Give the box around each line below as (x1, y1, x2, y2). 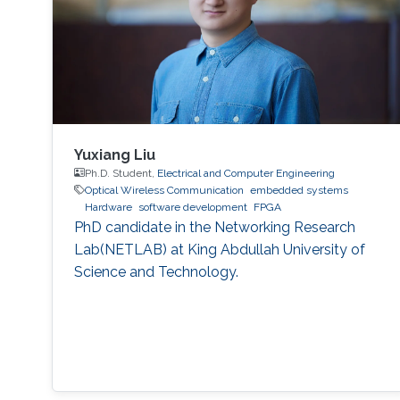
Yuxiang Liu (73, 146, 155, 163)
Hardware (84, 200, 132, 213)
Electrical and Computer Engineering (156, 166, 335, 179)
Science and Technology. (73, 262, 238, 280)
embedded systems (249, 183, 348, 196)
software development (137, 200, 247, 213)
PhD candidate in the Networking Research (73, 218, 355, 236)
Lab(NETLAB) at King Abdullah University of (73, 240, 365, 258)
